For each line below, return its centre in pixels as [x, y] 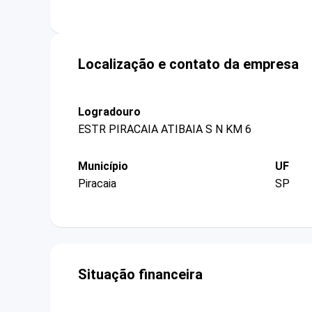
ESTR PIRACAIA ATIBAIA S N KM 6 [165, 129]
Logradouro [109, 111]
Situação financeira [140, 275]
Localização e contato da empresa [188, 64]
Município [103, 166]
